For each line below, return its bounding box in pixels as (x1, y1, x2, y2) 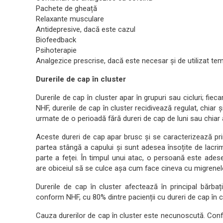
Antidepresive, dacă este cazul (36, 24, 135, 34)
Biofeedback (36, 35, 76, 44)
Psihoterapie (36, 45, 77, 55)
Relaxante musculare (36, 14, 104, 23)
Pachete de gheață (36, 3, 97, 13)
